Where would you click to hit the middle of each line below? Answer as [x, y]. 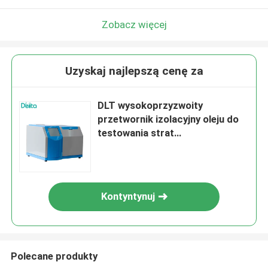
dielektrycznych [134, 147]
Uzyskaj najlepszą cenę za [134, 71]
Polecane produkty [54, 256]
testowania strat [136, 133]
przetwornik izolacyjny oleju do [168, 119]
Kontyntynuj [128, 197]
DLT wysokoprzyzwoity [150, 106]
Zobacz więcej [134, 24]
